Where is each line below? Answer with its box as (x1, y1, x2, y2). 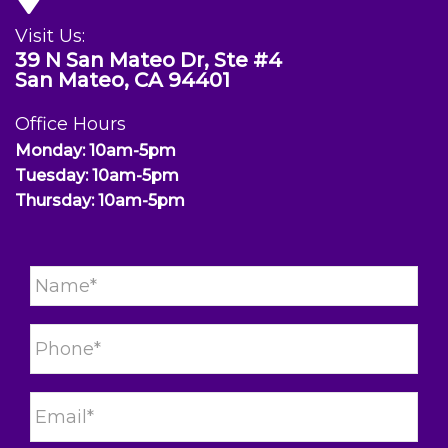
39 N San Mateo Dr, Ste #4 (15, 48, 282, 72)
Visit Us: (15, 25, 85, 47)
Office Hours (15, 113, 126, 135)
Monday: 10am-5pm (15, 141, 176, 160)
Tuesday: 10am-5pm (15, 166, 179, 185)
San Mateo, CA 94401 (15, 68, 230, 92)
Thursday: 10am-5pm (15, 191, 185, 210)
